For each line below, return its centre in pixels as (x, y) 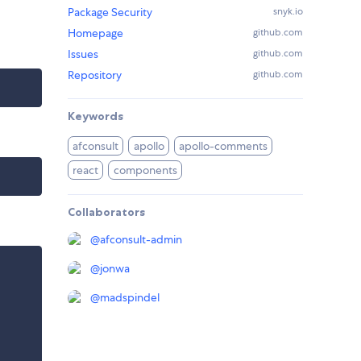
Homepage (95, 33)
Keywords (95, 116)
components (145, 170)
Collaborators (106, 212)
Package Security (110, 12)
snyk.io (288, 12)
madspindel (130, 298)
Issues (83, 54)
